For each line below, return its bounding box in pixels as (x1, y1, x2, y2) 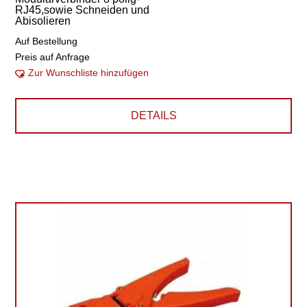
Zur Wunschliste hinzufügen (28, 67, 149, 78)
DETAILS (130, 110, 177, 121)
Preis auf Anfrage (15, 51, 90, 62)
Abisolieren (15, 15, 71, 27)
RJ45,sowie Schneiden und (15, 4, 150, 16)
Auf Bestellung (15, 36, 78, 47)
